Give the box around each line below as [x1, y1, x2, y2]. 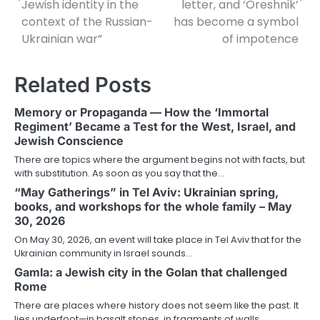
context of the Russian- [21, 13, 153, 30]
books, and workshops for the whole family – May [14, 199, 292, 214]
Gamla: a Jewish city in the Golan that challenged [14, 264, 287, 279]
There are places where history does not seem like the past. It [14, 298, 299, 312]
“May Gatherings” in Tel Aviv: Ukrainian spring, [14, 184, 279, 199]
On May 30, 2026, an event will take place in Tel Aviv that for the [14, 232, 301, 246]
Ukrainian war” [21, 30, 102, 47]
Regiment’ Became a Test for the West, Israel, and [14, 119, 296, 134]
